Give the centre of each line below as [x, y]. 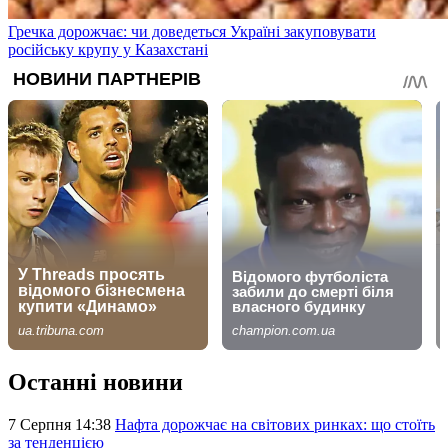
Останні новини [95, 382]
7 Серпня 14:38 [61, 425]
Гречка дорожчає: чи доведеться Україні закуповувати [192, 31]
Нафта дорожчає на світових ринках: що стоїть [275, 425]
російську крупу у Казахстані [108, 49]
